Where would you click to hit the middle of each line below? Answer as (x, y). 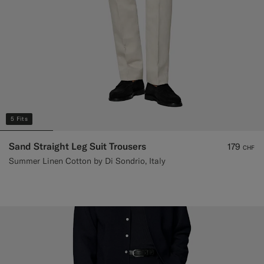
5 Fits (19, 119)
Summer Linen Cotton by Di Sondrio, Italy (87, 161)
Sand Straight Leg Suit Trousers (77, 146)
